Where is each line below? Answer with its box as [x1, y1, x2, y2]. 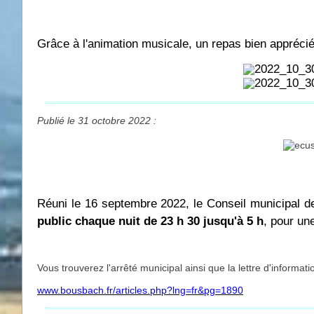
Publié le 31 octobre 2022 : [37, 115, 156, 126]
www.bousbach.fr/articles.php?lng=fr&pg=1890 [37, 284, 243, 296]
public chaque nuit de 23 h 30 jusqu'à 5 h [37, 214, 264, 228]
